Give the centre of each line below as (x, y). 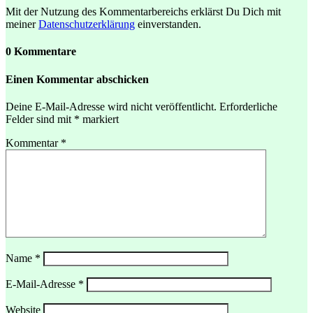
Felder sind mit (40, 119)
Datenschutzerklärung (87, 24)
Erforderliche (248, 106)
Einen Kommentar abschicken (77, 79)
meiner (22, 24)
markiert (99, 119)
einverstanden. (168, 24)
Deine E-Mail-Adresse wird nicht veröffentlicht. (111, 106)
